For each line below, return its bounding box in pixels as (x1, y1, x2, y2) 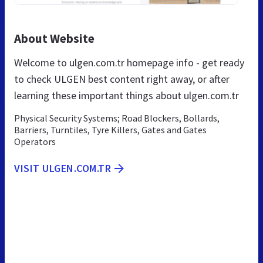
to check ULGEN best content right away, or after (14, 72, 230, 86)
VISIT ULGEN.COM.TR (14, 161, 111, 175)
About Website (14, 30, 95, 46)
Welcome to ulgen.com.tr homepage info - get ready (14, 55, 244, 69)
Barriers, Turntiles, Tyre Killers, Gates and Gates (14, 123, 207, 136)
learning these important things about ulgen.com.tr (14, 88, 239, 102)
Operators (14, 135, 56, 147)
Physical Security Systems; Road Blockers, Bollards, (14, 112, 220, 124)
